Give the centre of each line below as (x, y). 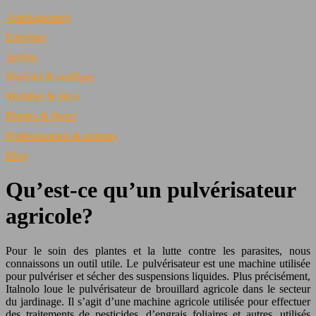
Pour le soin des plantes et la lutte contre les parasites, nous (158, 250)
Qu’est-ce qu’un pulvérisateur (151, 190)
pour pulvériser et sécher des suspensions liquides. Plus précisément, (158, 276)
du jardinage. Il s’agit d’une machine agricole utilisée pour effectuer (158, 301)
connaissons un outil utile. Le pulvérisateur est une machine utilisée (158, 263)
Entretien (26, 37)
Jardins (21, 57)
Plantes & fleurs (41, 116)
